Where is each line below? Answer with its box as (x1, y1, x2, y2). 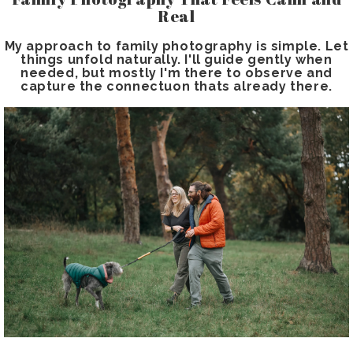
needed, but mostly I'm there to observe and (20, 65, 333, 81)
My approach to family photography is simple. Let (4, 39, 349, 54)
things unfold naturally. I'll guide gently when (20, 52, 333, 68)
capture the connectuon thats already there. (20, 79, 333, 95)
